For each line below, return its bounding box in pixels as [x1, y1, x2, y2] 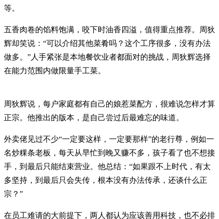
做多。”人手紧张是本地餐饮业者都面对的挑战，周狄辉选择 [4, 53, 211, 62]
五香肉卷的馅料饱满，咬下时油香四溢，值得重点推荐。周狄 [4, 25, 215, 34]
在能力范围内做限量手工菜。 [4, 66, 106, 75]
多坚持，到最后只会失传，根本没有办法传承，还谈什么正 [4, 176, 207, 185]
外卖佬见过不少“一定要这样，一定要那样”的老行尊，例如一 [4, 135, 214, 144]
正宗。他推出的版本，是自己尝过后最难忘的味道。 [4, 113, 184, 122]
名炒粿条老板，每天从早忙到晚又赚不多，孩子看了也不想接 [4, 149, 215, 157]
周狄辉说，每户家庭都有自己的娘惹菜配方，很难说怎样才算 [4, 100, 215, 109]
